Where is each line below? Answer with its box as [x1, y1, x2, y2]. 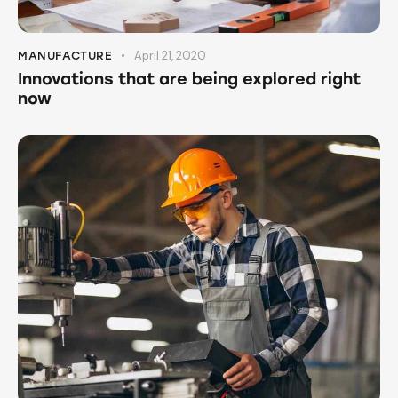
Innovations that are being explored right [18, 69, 361, 90]
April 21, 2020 [134, 48, 207, 64]
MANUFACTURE [18, 49, 113, 63]
